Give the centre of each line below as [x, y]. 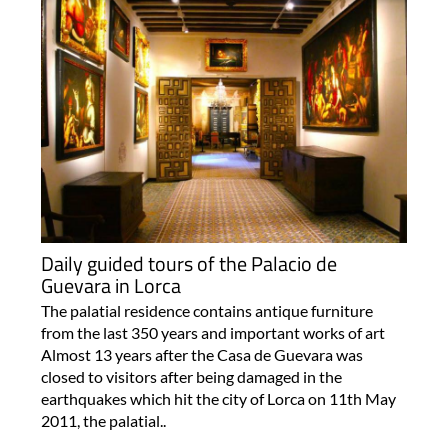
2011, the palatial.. [103, 420]
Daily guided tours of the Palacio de [188, 263]
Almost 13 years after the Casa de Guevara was [201, 354]
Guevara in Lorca [110, 285]
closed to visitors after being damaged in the [191, 376]
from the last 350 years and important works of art [212, 332]
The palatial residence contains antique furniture [206, 310]
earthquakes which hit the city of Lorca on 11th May [218, 398]
